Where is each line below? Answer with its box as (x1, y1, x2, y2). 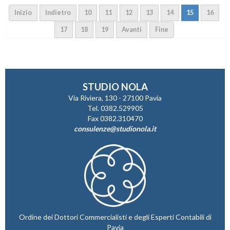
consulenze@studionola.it (74, 124, 156, 133)
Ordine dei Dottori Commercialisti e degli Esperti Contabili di (18, 212, 212, 221)
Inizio (14, 8, 32, 16)
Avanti (121, 25, 142, 33)
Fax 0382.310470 (87, 113, 143, 123)
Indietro (45, 8, 71, 16)
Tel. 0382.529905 (87, 103, 143, 112)
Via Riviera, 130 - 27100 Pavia (68, 93, 162, 102)
